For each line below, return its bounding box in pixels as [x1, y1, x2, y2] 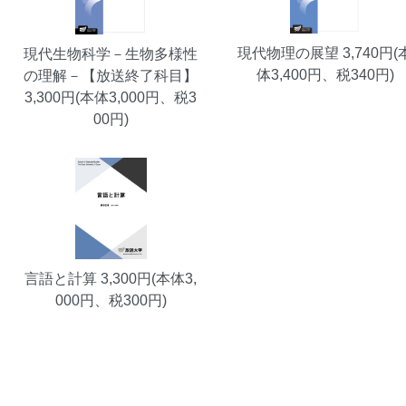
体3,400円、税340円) [256, 67, 394, 83]
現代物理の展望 [237, 45, 340, 62]
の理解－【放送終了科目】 [24, 68, 198, 84]
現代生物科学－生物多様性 [24, 46, 198, 63]
